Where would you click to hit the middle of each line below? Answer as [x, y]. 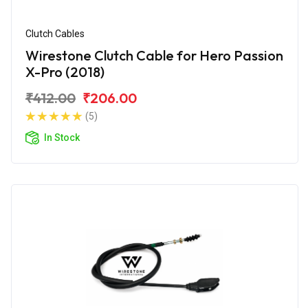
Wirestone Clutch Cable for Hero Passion [154, 55]
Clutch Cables [55, 33]
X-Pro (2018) [65, 71]
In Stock [62, 137]
